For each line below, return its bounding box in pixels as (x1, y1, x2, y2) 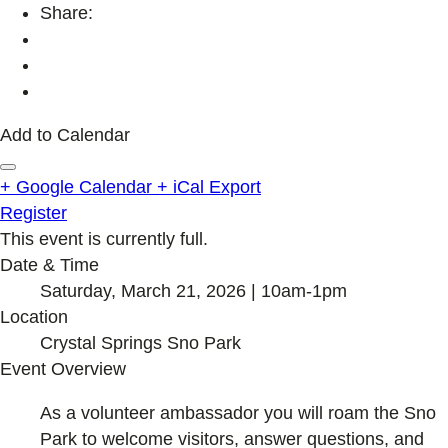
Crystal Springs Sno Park (40, 332, 241, 353)
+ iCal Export (157, 176, 261, 197)
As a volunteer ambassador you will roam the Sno (40, 402, 436, 423)
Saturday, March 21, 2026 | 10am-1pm (40, 280, 347, 301)
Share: (40, 2, 93, 23)
